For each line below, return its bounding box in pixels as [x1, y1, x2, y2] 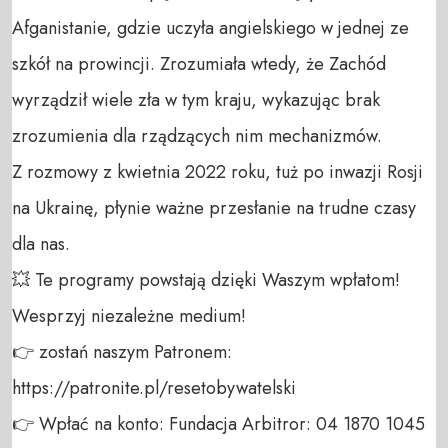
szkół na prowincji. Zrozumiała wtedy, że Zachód [12, 50, 386, 77]
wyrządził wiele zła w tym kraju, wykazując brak [12, 86, 380, 113]
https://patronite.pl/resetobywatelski [12, 374, 296, 401]
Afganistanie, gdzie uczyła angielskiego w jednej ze [12, 14, 409, 41]
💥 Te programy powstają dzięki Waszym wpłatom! [12, 266, 400, 293]
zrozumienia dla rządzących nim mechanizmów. [12, 122, 382, 149]
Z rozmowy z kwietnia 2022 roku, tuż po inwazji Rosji [12, 158, 423, 185]
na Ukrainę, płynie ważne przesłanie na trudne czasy [12, 194, 416, 221]
